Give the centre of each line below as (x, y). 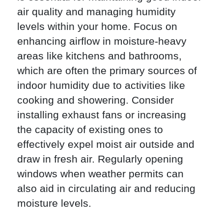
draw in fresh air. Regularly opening (100, 159)
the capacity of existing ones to (90, 130)
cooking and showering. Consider (96, 100)
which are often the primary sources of (107, 71)
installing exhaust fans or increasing (102, 115)
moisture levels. (54, 203)
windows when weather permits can (100, 174)
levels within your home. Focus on (97, 27)
